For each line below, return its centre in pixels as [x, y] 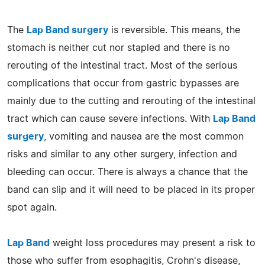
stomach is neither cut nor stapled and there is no [119, 48]
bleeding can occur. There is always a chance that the [127, 172]
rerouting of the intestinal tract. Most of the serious [122, 65]
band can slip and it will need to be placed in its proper [131, 190]
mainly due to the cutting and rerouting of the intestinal [131, 101]
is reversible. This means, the [174, 30]
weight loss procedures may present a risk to [153, 243]
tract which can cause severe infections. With [110, 119]
